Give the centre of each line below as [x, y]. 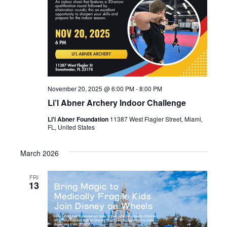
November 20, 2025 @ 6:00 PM [91, 88]
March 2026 [39, 153]
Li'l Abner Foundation [79, 119]
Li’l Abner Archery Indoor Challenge [117, 102]
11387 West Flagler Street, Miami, [156, 119]
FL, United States [71, 127]
